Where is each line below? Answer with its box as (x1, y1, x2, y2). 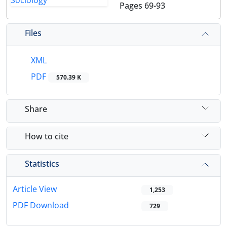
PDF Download (13, 200, 69, 211)
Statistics (25, 158, 59, 169)
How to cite (25, 130, 68, 142)
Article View (13, 183, 57, 195)
